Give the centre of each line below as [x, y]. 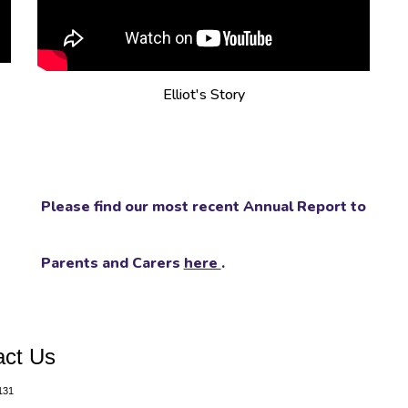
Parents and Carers [112, 263]
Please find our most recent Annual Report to [203, 207]
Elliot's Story [204, 95]
